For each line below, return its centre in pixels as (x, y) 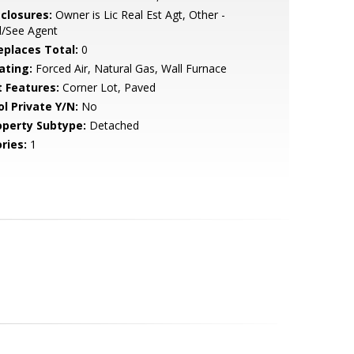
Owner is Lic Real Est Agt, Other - (138, 15)
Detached (112, 125)
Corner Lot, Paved (107, 87)
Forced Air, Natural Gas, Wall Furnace (129, 68)
